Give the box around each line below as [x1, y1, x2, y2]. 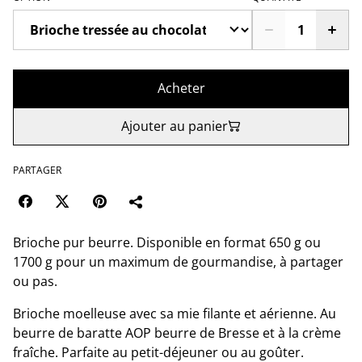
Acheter [157, 78, 205, 97]
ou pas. [13, 271, 57, 290]
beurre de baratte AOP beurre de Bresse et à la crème [13, 323, 341, 342]
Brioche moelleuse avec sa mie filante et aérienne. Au [13, 304, 336, 322]
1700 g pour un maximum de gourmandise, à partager [13, 252, 343, 271]
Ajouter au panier [121, 116, 228, 135]
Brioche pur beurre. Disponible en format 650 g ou [13, 233, 321, 251]
